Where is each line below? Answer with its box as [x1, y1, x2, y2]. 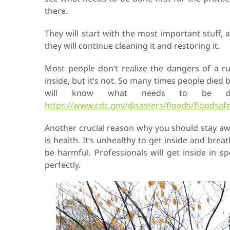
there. [45, 5, 68, 16]
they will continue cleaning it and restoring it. [45, 40, 220, 51]
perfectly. [45, 159, 81, 170]
